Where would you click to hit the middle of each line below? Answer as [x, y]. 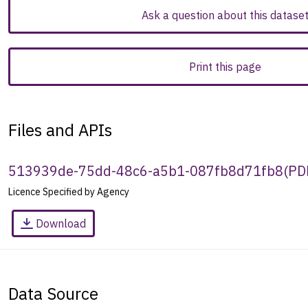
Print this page [225, 67]
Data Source [53, 293]
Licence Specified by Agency [69, 191]
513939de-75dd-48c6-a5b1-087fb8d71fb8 [146, 170]
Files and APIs [60, 130]
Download [61, 223]
